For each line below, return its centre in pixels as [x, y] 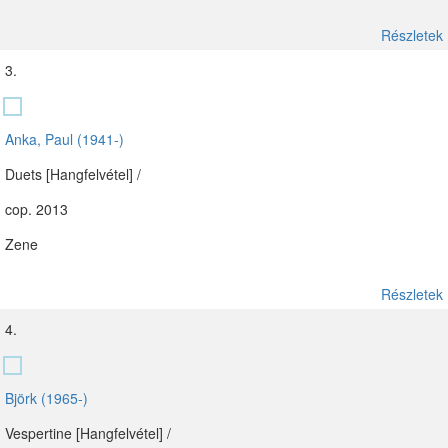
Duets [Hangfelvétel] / [73, 174]
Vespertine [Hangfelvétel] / [88, 433]
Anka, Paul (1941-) [64, 139]
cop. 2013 [36, 209]
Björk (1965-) [46, 398]
